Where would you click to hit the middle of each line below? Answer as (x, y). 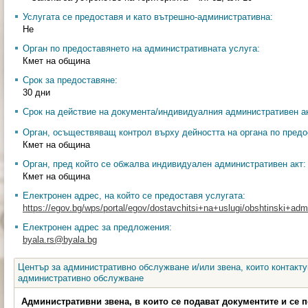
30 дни (36, 92)
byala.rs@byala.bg (60, 240)
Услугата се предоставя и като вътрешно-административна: (148, 17)
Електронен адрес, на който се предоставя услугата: (134, 196)
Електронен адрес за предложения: (97, 227)
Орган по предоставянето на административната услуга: (141, 48)
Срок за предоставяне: (70, 80)
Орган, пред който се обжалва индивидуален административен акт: (164, 164)
